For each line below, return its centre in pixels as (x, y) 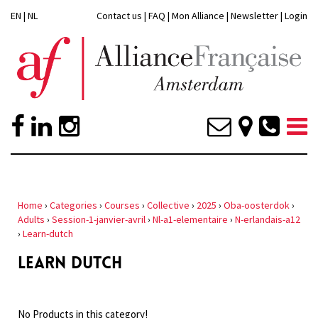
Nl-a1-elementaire (190, 220)
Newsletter (256, 16)
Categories (73, 205)
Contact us (119, 16)
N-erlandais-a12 (268, 220)
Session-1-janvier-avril (99, 220)
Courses (122, 205)
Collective (168, 205)
